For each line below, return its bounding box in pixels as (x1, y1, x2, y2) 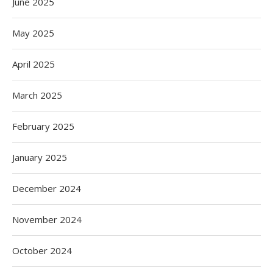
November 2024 (12, 213, 82, 225)
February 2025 (12, 120, 74, 132)
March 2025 (12, 89, 62, 101)
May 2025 (12, 27, 54, 39)
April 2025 (12, 58, 55, 70)
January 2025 (12, 151, 67, 163)
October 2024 (12, 244, 72, 257)
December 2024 (12, 182, 81, 194)
